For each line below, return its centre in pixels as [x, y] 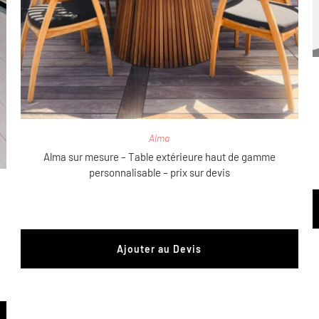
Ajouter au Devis [159, 249]
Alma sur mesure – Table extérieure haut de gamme [159, 157]
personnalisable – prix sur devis [159, 173]
